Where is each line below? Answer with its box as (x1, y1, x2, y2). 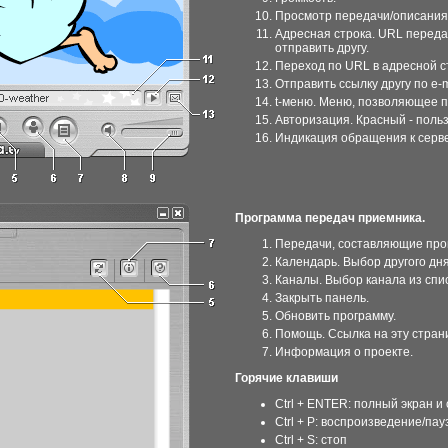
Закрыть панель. (275, 291, 369, 305)
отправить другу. (275, 41, 369, 55)
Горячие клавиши (235, 371, 338, 385)
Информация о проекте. (275, 345, 413, 359)
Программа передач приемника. (235, 211, 425, 225)
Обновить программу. (275, 309, 396, 323)
